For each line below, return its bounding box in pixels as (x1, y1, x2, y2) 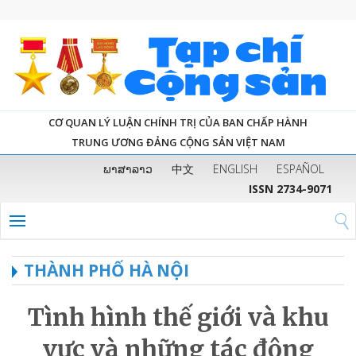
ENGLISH (213, 161, 257, 176)
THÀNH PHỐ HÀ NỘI (24, 258, 189, 281)
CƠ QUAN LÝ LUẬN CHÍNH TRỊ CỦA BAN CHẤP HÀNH (48, 114, 308, 130)
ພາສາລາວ (103, 161, 153, 176)
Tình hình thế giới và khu (27, 301, 329, 332)
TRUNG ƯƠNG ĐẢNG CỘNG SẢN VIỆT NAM (71, 134, 285, 149)
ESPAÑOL (277, 161, 324, 176)
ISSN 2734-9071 (249, 180, 332, 196)
